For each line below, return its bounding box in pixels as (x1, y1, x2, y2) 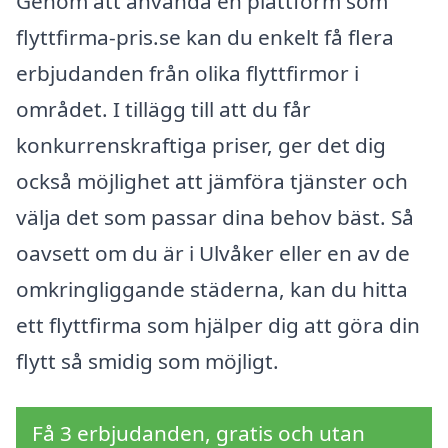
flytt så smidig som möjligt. (16, 347, 279, 376)
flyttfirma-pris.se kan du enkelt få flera (16, 23, 394, 52)
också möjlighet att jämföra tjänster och (16, 167, 408, 196)
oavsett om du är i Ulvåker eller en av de (16, 239, 410, 268)
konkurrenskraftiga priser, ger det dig (16, 131, 386, 160)
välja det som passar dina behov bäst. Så (16, 203, 414, 232)
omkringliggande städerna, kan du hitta (16, 275, 408, 304)
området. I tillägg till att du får (16, 95, 311, 124)
